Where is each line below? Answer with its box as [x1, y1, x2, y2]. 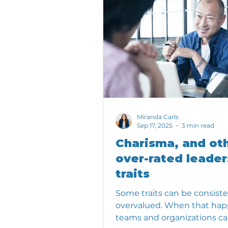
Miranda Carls [137, 113, 179, 121]
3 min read [182, 122, 214, 130]
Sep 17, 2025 [137, 122, 173, 130]
